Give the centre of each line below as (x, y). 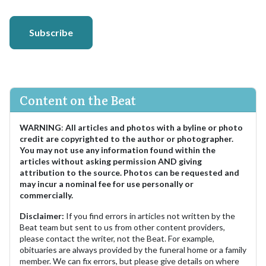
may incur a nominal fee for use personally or (107, 183)
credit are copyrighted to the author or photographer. (126, 138)
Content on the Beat (78, 99)
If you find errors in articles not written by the (150, 216)
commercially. (46, 195)
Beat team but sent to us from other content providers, (122, 227)
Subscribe (51, 32)
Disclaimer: (42, 216)
